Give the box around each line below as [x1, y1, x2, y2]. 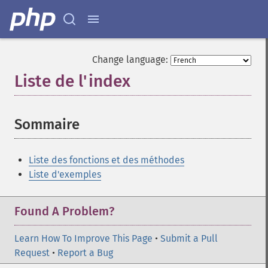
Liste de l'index [14, 71, 130, 91]
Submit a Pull [160, 233, 218, 244]
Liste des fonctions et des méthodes [29, 154, 184, 166]
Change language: [92, 54, 168, 65]
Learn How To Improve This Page [14, 233, 153, 244]
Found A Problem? [14, 204, 114, 218]
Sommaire [14, 116, 80, 133]
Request [14, 247, 50, 258]
